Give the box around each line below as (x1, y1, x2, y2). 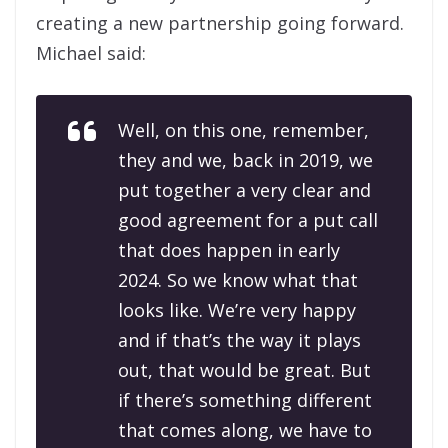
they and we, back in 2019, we (118, 148, 373, 173)
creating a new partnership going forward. (36, 11, 404, 36)
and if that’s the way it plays (118, 328, 361, 353)
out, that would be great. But (118, 358, 371, 383)
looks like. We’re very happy (118, 298, 356, 323)
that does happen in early (118, 238, 340, 263)
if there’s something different (118, 388, 372, 413)
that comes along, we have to (118, 418, 372, 443)
